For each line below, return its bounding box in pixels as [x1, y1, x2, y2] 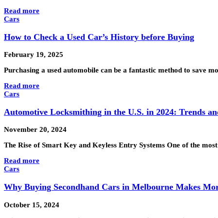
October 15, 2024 [4, 200, 59, 209]
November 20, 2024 [4, 126, 67, 134]
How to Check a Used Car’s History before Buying [4, 32, 194, 42]
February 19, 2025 [4, 51, 63, 59]
